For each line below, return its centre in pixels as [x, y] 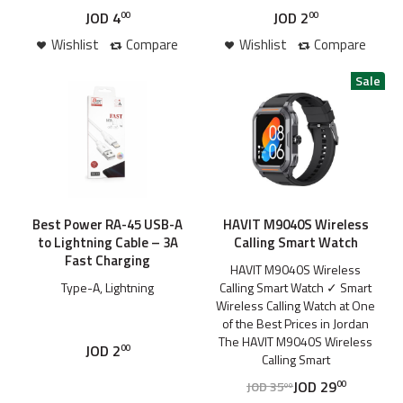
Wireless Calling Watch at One [296, 305]
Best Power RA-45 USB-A [107, 224]
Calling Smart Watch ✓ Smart [296, 287]
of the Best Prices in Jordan [296, 323]
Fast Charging [107, 260]
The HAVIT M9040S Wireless [296, 341]
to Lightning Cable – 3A [107, 242]
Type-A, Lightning [107, 287]
